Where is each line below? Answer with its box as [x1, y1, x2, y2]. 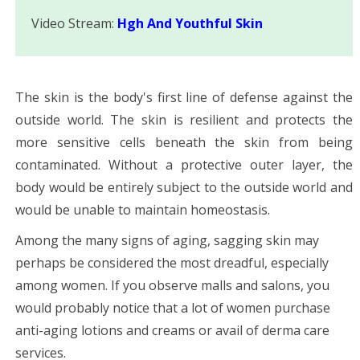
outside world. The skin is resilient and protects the [15, 110, 353, 129]
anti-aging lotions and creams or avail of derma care [15, 321, 329, 339]
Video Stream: [31, 14, 117, 32]
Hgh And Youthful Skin [117, 14, 263, 32]
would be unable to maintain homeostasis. [15, 200, 270, 219]
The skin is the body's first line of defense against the [15, 88, 353, 106]
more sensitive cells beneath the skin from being [15, 133, 353, 151]
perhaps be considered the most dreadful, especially [15, 253, 329, 272]
